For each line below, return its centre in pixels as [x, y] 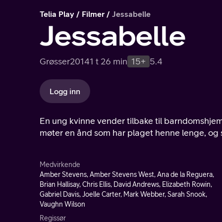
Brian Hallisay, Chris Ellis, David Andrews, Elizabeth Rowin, [126, 184]
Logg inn [65, 91]
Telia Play [57, 14]
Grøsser [55, 61]
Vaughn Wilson [62, 204]
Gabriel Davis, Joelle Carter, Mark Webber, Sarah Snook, [123, 194]
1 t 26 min [109, 61]
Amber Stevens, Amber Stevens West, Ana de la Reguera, [127, 174]
